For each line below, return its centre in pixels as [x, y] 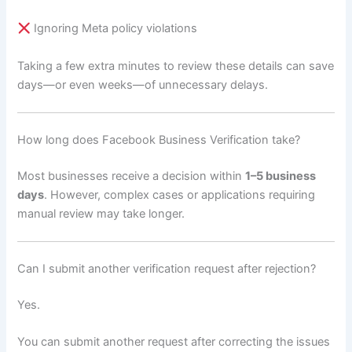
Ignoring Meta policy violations [114, 29]
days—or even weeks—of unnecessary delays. [143, 84]
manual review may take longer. [101, 213]
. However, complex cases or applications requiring [180, 194]
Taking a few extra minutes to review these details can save [176, 66]
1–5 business [281, 176]
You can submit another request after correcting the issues [174, 342]
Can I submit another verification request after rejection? [167, 269]
